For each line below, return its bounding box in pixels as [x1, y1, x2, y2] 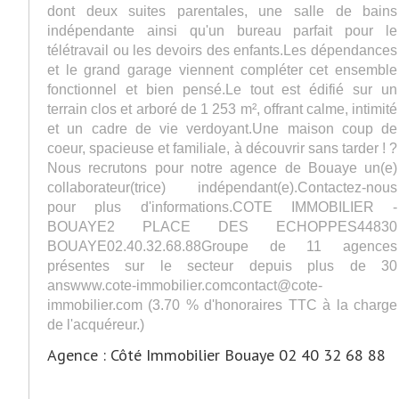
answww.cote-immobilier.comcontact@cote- [47, 277, 322, 293]
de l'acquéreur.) [47, 316, 144, 332]
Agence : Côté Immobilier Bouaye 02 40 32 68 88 [47, 344, 386, 365]
